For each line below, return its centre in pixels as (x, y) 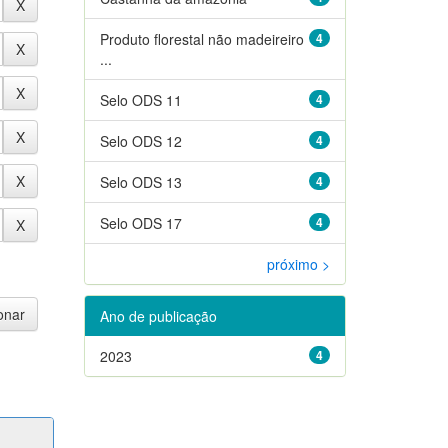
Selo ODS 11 (140, 99)
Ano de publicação (158, 315)
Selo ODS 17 (140, 222)
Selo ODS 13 (140, 181)
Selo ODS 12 (140, 140)
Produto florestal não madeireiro (201, 38)
